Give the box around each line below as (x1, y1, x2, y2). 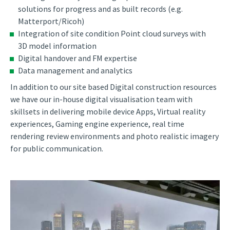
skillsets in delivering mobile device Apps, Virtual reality (10, 106, 205, 117)
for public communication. (10, 143, 103, 154)
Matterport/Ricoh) (18, 16, 84, 27)
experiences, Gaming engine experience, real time (10, 119, 184, 129)
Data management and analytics (18, 65, 132, 76)
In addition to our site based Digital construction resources (10, 82, 217, 92)
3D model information (18, 41, 97, 51)
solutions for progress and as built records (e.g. (18, 4, 183, 14)
